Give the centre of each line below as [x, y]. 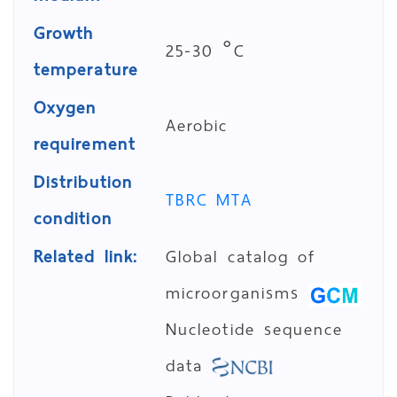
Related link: [86, 257]
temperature [86, 70]
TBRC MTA [209, 200]
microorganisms [237, 293]
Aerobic [197, 125]
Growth [64, 33]
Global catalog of [241, 257]
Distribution [83, 182]
